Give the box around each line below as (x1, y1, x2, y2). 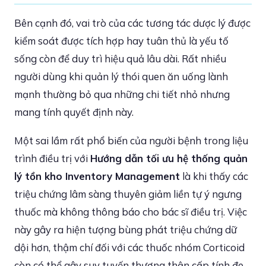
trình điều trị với (14, 152, 90, 164)
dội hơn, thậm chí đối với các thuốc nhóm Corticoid (14, 241, 245, 254)
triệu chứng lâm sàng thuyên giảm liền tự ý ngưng (14, 188, 242, 200)
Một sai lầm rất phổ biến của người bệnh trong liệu (14, 134, 248, 147)
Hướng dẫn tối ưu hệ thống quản (90, 152, 248, 164)
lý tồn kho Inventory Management (14, 170, 180, 182)
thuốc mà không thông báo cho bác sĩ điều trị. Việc (14, 205, 247, 218)
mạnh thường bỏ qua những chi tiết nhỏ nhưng (14, 88, 230, 100)
